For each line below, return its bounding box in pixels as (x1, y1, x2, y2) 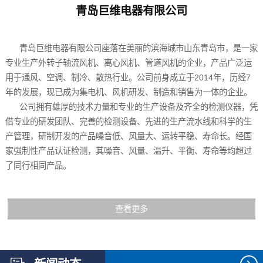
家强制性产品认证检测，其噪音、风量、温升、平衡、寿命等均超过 (5, 146, 252, 156)
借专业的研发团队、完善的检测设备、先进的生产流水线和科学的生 (5, 116, 252, 126)
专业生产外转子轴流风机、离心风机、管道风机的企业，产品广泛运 (5, 58, 252, 68)
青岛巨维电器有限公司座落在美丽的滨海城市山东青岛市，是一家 (5, 43, 258, 53)
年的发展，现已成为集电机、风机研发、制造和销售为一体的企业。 (5, 87, 252, 97)
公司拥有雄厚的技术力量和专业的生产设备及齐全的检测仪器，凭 (5, 102, 258, 112)
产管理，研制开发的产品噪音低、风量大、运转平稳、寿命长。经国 (5, 131, 252, 141)
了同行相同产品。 (5, 160, 71, 170)
